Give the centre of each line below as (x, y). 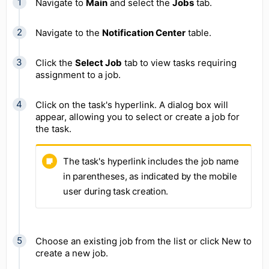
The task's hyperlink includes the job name (151, 161)
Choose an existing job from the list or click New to (144, 241)
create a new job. (72, 253)
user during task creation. (116, 191)
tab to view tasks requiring (179, 62)
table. (198, 32)
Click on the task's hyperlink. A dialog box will (132, 104)
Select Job (98, 62)
